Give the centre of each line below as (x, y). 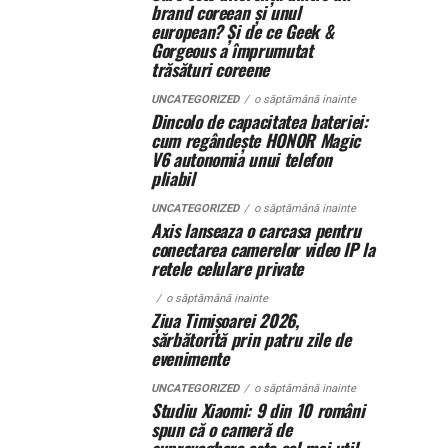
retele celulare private (227, 268)
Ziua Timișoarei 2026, (225, 320)
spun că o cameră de (221, 429)
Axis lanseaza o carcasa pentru (256, 230)
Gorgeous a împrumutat (232, 50)
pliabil (173, 178)
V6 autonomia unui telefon (241, 159)
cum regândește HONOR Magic (255, 140)
